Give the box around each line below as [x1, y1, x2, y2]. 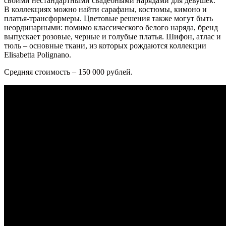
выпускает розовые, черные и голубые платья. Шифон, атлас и [4, 32, 221, 41]
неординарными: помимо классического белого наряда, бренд [4, 23, 218, 32]
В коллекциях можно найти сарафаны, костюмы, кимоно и [4, 5, 207, 14]
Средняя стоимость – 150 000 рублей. [4, 68, 133, 77]
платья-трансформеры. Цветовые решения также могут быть [4, 14, 213, 23]
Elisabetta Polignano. [4, 50, 71, 60]
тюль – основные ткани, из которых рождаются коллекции [4, 41, 206, 50]
